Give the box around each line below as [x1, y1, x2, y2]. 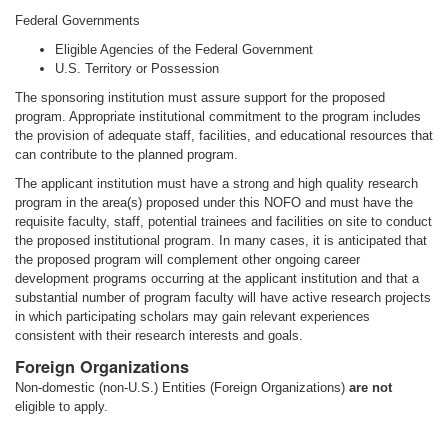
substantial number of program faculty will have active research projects [15, 290, 431, 305]
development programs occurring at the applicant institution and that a [15, 271, 419, 286]
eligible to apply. [15, 399, 108, 414]
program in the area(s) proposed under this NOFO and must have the [15, 195, 413, 210]
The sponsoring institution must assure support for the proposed [15, 90, 385, 105]
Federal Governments [15, 13, 140, 28]
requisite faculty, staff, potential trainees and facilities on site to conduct [15, 214, 432, 229]
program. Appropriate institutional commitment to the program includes [15, 109, 421, 124]
